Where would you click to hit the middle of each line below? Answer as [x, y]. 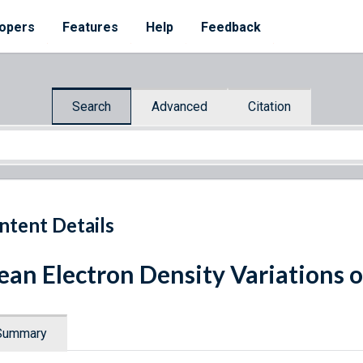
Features [90, 27]
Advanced [179, 106]
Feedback [231, 27]
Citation [269, 106]
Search [92, 106]
